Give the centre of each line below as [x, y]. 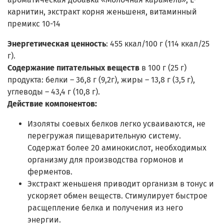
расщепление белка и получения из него [105, 208]
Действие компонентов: [52, 104]
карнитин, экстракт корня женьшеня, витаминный [102, 12]
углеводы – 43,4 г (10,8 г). [54, 92]
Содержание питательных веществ [74, 68]
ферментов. [50, 172]
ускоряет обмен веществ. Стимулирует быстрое [117, 196]
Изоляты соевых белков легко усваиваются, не [116, 124]
